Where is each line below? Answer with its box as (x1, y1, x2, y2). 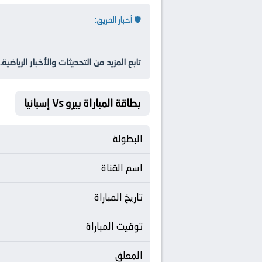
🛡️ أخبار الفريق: (95, 13, 141, 26)
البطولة (113, 131, 143, 146)
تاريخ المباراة (94, 189, 143, 205)
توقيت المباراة (86, 219, 143, 234)
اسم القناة (101, 160, 143, 175)
